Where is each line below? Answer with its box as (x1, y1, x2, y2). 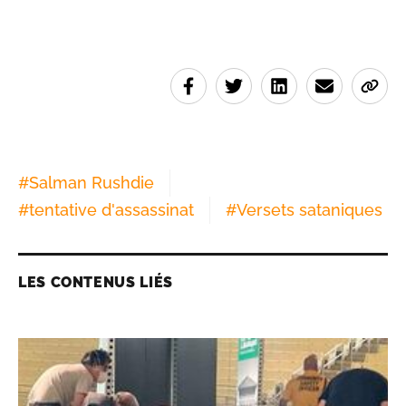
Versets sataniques (237, 199, 382, 219)
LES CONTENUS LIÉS (18, 273, 173, 291)
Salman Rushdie (29, 172, 154, 192)
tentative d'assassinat (29, 199, 194, 219)
